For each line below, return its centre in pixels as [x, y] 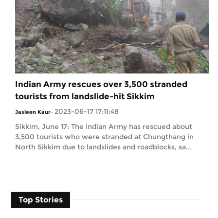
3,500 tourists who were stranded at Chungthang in [104, 136]
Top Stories [41, 200]
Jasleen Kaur [33, 112]
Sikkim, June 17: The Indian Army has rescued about [104, 126]
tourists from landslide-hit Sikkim [85, 96]
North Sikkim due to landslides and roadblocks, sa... [103, 147]
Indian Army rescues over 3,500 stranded [101, 84]
